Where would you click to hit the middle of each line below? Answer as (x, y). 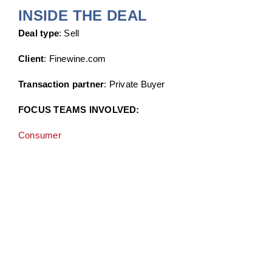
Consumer (39, 135)
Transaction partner (61, 84)
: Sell (69, 33)
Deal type (39, 33)
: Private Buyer (134, 84)
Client (31, 59)
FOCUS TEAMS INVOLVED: (79, 110)
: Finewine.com (75, 59)
